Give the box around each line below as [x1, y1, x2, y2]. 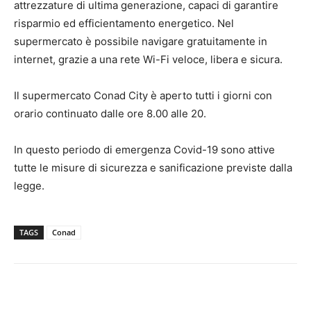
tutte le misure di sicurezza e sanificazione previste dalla [14, 161, 292, 175]
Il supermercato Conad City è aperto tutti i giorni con [14, 89, 272, 103]
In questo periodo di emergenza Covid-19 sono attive [14, 143, 275, 157]
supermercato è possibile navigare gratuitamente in [14, 35, 267, 49]
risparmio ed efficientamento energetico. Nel [14, 17, 234, 31]
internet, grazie [14, 53, 89, 67]
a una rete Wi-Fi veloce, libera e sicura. [91, 53, 283, 67]
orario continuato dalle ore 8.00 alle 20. [14, 107, 206, 121]
